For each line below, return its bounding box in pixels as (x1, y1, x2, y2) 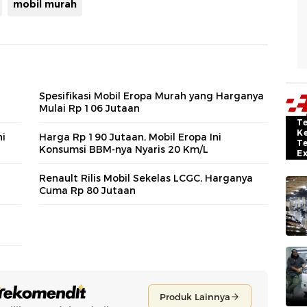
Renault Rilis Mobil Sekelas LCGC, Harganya (39, 171, 253, 184)
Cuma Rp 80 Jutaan (39, 184, 136, 197)
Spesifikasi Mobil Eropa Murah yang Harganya (39, 89, 264, 102)
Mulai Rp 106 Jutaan (39, 101, 140, 114)
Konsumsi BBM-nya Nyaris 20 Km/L (39, 143, 208, 156)
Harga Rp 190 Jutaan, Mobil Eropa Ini (39, 130, 221, 143)
